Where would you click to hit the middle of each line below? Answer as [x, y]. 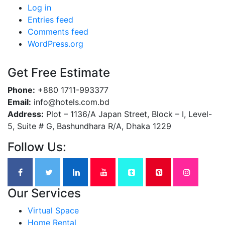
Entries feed [50, 20]
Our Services [44, 193]
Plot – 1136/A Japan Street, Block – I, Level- [128, 114]
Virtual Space [53, 211]
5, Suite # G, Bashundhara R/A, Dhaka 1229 [89, 126]
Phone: [21, 90]
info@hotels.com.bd [70, 102]
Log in [39, 8]
